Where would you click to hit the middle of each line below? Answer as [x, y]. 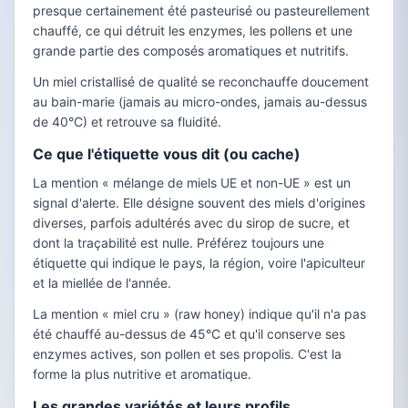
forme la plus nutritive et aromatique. [142, 374]
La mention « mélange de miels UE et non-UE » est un [192, 183]
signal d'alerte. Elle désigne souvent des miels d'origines [199, 203]
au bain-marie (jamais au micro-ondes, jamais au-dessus [200, 102]
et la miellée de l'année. [102, 283]
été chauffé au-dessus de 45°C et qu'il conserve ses [189, 334]
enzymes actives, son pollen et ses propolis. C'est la [187, 354]
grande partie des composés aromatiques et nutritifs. [191, 51]
